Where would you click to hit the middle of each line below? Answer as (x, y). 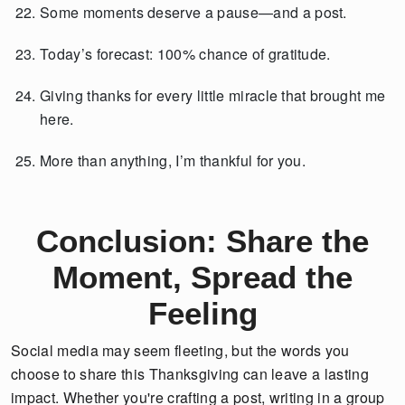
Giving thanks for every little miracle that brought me (213, 96)
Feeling (202, 314)
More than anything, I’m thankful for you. (173, 161)
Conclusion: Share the (202, 241)
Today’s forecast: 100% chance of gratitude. (185, 54)
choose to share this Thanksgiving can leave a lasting (190, 374)
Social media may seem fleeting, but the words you (180, 351)
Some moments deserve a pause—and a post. (193, 13)
